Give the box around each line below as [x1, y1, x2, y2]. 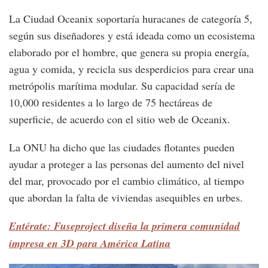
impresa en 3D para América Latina [9, 235, 170, 251]
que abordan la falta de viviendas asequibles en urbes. [9, 190, 243, 205]
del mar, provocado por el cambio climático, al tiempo [9, 173, 244, 188]
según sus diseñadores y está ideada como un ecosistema [9, 28, 255, 42]
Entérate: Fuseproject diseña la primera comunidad [9, 218, 240, 233]
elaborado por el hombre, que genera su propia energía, [9, 44, 249, 59]
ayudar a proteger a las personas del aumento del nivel [9, 156, 244, 171]
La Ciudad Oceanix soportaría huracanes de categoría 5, [9, 11, 252, 26]
